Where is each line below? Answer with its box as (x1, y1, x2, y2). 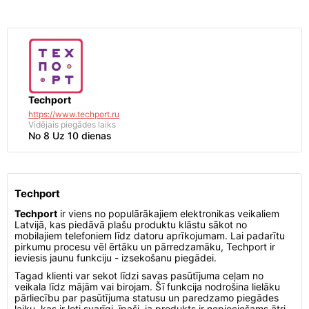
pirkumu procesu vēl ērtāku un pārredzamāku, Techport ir (14, 241, 275, 252)
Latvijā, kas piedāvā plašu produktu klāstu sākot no (14, 219, 247, 230)
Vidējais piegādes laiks (28, 119, 116, 130)
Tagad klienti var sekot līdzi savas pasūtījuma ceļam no (14, 270, 263, 281)
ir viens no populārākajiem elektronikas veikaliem (57, 208, 279, 219)
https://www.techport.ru (28, 109, 119, 119)
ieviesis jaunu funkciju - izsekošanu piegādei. (14, 252, 217, 263)
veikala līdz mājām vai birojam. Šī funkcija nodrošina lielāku (14, 281, 280, 292)
